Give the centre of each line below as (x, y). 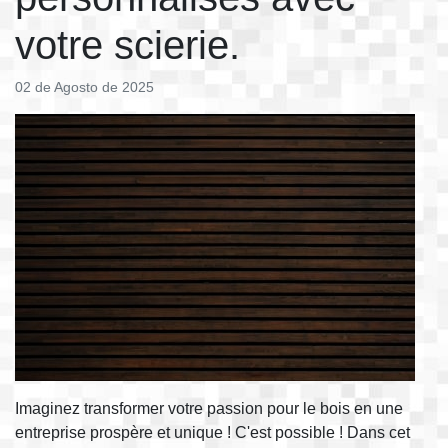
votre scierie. (127, 44)
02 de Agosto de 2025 (84, 86)
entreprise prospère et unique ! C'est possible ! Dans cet (212, 432)
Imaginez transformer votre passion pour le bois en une (209, 408)
